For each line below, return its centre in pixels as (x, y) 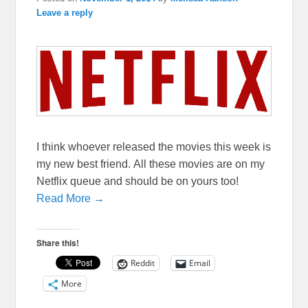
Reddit (143, 263)
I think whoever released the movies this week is (154, 147)
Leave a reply (65, 12)
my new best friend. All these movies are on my (151, 164)
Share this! (58, 243)
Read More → (71, 199)
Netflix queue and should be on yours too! (138, 181)
